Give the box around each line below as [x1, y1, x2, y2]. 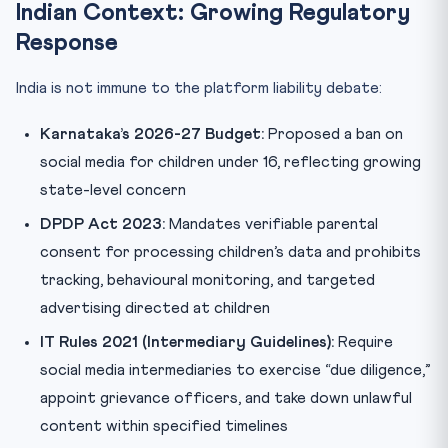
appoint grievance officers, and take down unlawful [40, 389, 412, 406]
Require [334, 333, 393, 350]
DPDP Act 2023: [40, 215, 165, 232]
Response [16, 30, 118, 55]
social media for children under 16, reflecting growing [40, 153, 421, 170]
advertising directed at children [40, 299, 270, 316]
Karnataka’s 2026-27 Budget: [40, 125, 264, 142]
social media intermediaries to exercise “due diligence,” [40, 361, 431, 378]
